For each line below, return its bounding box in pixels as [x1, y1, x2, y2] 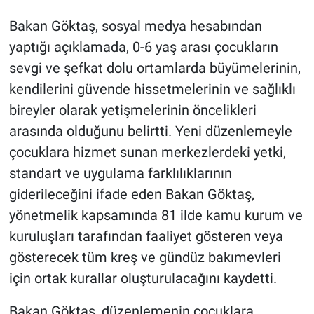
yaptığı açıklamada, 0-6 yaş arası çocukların [8, 39, 278, 56]
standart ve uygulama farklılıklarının [8, 165, 232, 182]
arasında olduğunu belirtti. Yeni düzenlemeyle [8, 123, 292, 140]
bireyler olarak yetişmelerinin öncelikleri [8, 102, 257, 119]
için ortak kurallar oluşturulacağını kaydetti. [8, 270, 277, 287]
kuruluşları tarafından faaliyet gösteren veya [8, 228, 283, 245]
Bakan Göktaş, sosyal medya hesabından [8, 18, 262, 35]
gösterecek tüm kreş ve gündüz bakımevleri [8, 249, 281, 266]
